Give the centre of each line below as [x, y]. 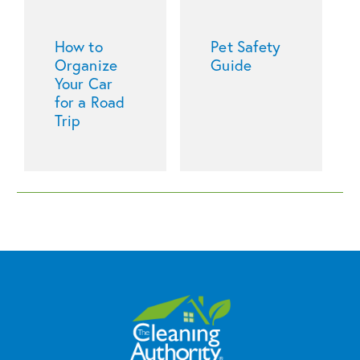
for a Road [90, 101]
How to [79, 46]
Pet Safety [246, 46]
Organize [86, 64]
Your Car [84, 83]
